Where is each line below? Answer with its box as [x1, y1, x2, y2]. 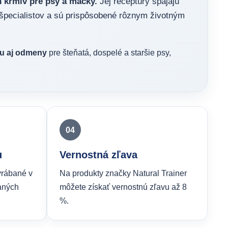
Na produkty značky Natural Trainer [60, 169, 187, 178]
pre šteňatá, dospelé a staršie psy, [47, 48, 171, 57]
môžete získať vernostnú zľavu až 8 [60, 183, 187, 191]
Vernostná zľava [60, 149, 137, 160]
